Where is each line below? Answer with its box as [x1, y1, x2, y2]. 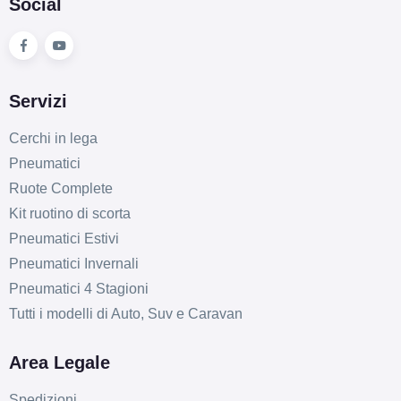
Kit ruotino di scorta [8, 205, 131, 221]
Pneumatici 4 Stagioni [8, 280, 149, 296]
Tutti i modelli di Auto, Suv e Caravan [8, 305, 243, 321]
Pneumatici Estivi [8, 230, 119, 246]
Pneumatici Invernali [8, 255, 139, 271]
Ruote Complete [8, 180, 113, 196]
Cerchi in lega [8, 130, 98, 146]
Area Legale [8, 352, 110, 372]
